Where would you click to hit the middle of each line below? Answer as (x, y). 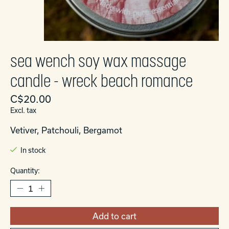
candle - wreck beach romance (101, 81)
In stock (33, 151)
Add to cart (114, 216)
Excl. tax (23, 110)
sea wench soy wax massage (98, 61)
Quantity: (25, 170)
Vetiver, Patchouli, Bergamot (66, 130)
